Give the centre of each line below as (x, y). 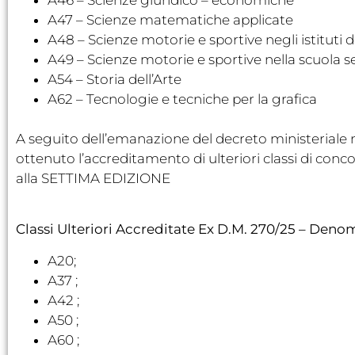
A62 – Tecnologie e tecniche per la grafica (182, 99)
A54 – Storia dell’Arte (115, 79)
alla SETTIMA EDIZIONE (93, 178)
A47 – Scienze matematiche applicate (170, 19)
